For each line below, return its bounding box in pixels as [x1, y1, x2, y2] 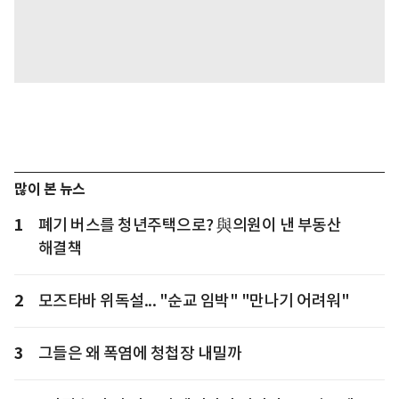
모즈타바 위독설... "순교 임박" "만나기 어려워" [37, 290, 349, 312]
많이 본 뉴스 [14, 180, 85, 199]
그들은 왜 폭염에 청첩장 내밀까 [37, 343, 241, 364]
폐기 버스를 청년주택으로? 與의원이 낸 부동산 [37, 215, 341, 236]
